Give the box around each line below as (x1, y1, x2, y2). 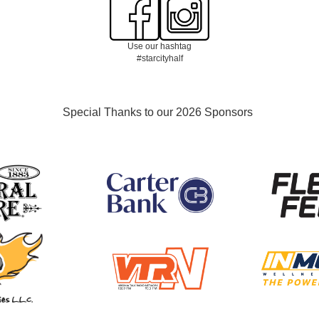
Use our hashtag (125, 41, 194, 51)
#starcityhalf (136, 53, 183, 63)
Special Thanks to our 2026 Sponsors (28, 106, 253, 118)
